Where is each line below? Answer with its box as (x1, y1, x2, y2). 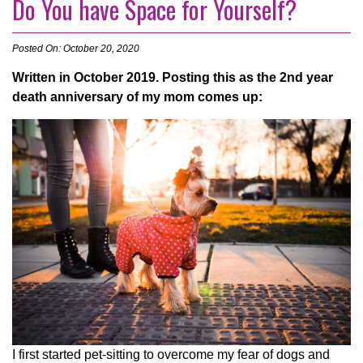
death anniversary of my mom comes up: (12, 90, 263, 105)
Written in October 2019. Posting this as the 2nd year (12, 70, 333, 85)
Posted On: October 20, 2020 (12, 43, 139, 55)
